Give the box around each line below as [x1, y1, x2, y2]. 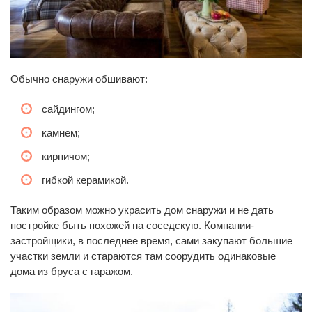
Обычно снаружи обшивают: [10, 73, 148, 86]
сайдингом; [42, 103, 95, 116]
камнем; [42, 127, 80, 139]
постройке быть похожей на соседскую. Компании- [10, 219, 254, 232]
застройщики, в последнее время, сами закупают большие [10, 235, 292, 247]
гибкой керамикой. [42, 174, 129, 187]
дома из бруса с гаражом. [10, 265, 133, 278]
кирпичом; [42, 150, 90, 163]
